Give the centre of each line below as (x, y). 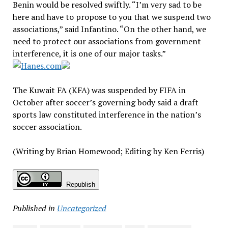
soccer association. (47, 127)
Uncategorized (81, 208)
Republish (80, 185)
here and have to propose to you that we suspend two (111, 17)
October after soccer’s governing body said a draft (105, 103)
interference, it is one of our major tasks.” (89, 54)
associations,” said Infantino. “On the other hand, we (109, 29)
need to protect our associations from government (107, 41)
